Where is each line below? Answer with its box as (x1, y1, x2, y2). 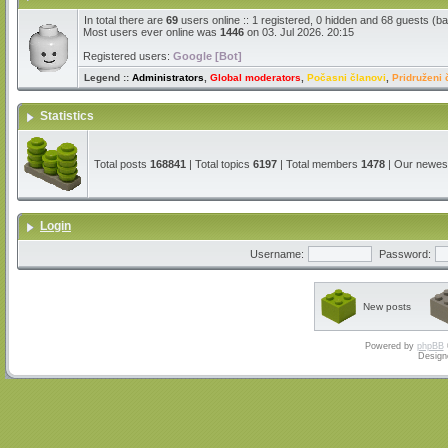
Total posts (94, 158, 150, 170)
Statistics (40, 109, 97, 123)
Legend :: (84, 72, 132, 83)
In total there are (84, 14, 166, 26)
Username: (250, 248, 304, 260)
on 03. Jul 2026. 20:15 (244, 26, 354, 38)
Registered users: (83, 50, 173, 62)
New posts (363, 301, 411, 312)
